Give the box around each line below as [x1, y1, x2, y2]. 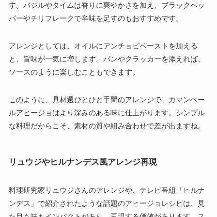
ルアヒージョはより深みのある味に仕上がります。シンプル [8, 108, 205, 117]
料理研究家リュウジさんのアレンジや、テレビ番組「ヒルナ [8, 186, 205, 194]
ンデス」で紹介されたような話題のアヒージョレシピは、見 [8, 199, 205, 207]
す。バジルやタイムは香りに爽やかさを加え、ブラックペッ [8, 1, 205, 10]
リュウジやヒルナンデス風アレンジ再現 [8, 157, 157, 166]
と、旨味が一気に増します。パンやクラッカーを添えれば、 [8, 55, 205, 63]
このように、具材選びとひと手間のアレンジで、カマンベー [8, 95, 205, 104]
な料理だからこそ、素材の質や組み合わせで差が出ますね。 [8, 122, 205, 130]
